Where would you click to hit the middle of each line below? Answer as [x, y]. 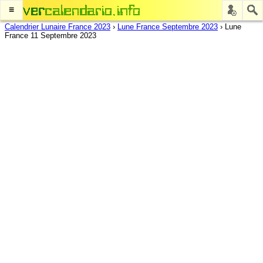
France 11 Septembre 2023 [50, 36]
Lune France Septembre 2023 [168, 27]
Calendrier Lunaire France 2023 [58, 27]
